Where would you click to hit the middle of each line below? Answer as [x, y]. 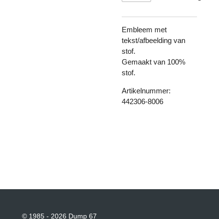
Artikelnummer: [146, 90]
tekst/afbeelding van [153, 40]
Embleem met [144, 29]
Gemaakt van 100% [153, 62]
